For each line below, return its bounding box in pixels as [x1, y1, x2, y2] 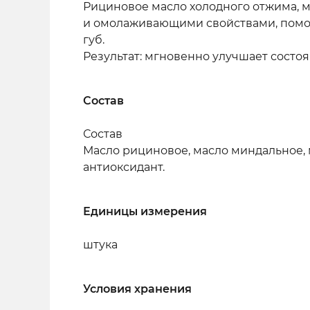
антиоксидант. [83, 161, 165, 174]
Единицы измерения [83, 205, 207, 218]
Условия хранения [83, 282, 192, 295]
